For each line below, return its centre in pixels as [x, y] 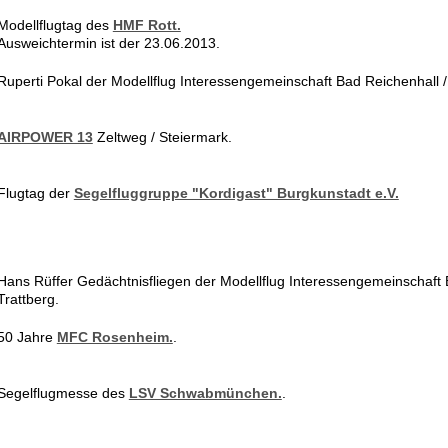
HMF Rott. [146, 25]
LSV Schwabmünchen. [205, 393]
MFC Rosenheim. [114, 337]
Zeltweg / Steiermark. [162, 137]
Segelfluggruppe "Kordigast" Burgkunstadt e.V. [236, 193]
